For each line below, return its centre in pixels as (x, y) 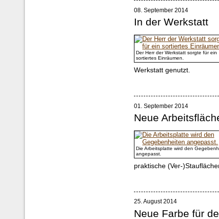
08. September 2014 (161, 11)
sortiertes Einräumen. (160, 58)
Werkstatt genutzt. (162, 70)
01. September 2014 (161, 106)
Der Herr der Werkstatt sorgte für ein (177, 53)
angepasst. (149, 153)
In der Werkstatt (171, 22)
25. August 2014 (156, 202)
